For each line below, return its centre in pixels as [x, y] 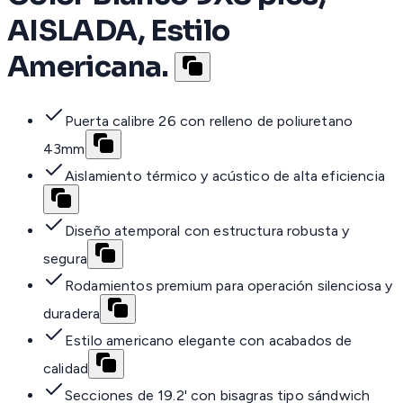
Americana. [88, 67]
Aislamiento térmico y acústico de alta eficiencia [225, 175]
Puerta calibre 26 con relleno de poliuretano [209, 121]
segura [65, 258]
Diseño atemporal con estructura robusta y [207, 230]
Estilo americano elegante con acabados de [209, 340]
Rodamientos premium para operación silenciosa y [229, 285]
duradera [72, 313]
